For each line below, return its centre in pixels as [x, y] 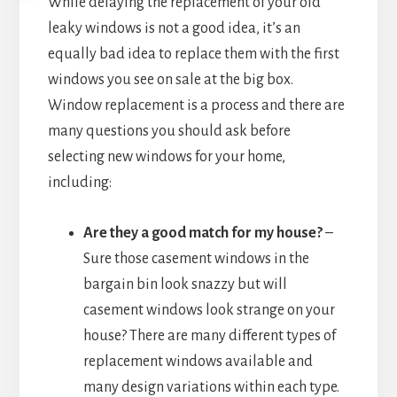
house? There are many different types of [209, 335]
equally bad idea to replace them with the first [193, 54]
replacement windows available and [198, 361]
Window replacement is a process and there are [196, 105]
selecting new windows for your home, [166, 156]
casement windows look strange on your [209, 310]
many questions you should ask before [169, 131]
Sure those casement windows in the [196, 258]
